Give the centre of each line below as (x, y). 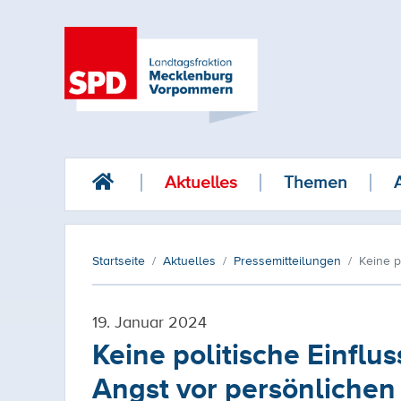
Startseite (119, 260)
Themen (316, 182)
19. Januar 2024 (149, 321)
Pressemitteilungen (287, 260)
